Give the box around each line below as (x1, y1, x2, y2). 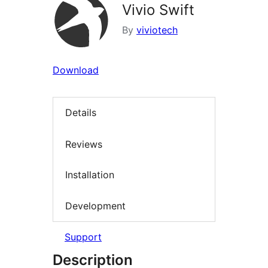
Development (65, 199, 126, 212)
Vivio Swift (122, 1, 194, 19)
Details (65, 106, 96, 119)
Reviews (65, 138, 102, 150)
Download (53, 64, 99, 76)
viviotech (136, 24, 178, 36)
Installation (65, 169, 114, 181)
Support (65, 231, 102, 243)
